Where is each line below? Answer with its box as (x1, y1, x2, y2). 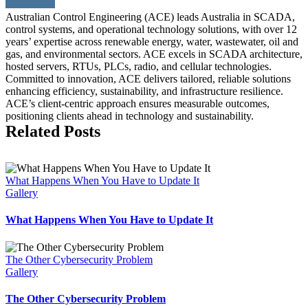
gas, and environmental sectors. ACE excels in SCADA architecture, (5, 47, 302, 60)
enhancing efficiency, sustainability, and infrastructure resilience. (5, 85, 283, 97)
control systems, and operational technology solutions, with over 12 (5, 23, 297, 35)
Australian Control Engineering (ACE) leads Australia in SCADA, (5, 10, 295, 23)
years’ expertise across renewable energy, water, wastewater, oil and (5, 35, 298, 47)
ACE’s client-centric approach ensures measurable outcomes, (5, 97, 269, 109)
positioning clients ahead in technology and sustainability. (5, 109, 254, 122)
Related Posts (5, 122, 100, 140)
